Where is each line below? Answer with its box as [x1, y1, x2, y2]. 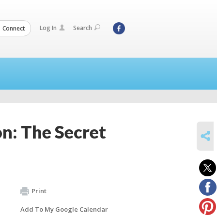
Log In [40, 24, 57, 32]
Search [73, 24, 92, 32]
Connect [1, 24, 25, 32]
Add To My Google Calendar [20, 204, 108, 214]
